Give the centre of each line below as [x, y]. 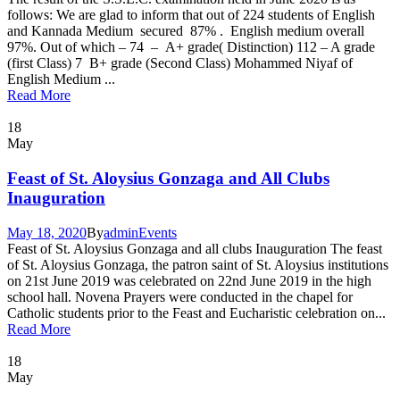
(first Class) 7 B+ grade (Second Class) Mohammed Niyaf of [180, 63]
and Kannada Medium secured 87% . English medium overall [186, 31]
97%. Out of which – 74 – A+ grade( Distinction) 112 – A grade [191, 47]
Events [158, 232]
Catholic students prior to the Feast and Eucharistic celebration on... [196, 312]
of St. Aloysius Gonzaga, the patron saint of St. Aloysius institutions [198, 264]
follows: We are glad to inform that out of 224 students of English [191, 15]
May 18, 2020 [47, 232]
